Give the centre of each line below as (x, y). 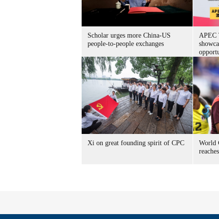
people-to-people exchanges (126, 44)
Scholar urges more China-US (129, 35)
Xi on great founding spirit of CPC (136, 143)
